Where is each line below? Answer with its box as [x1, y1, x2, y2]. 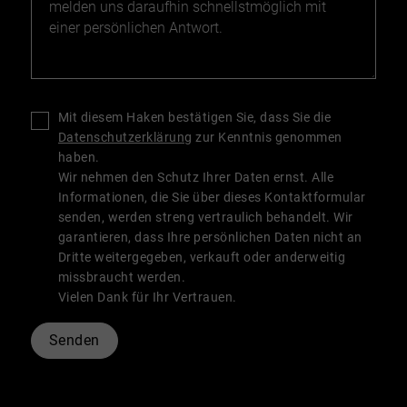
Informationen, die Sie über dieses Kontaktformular [57, 189, 366, 205]
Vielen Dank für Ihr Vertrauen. [57, 289, 237, 305]
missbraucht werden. [57, 269, 186, 285]
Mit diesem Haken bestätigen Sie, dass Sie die [57, 109, 332, 125]
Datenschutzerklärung [57, 129, 193, 145]
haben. [57, 149, 100, 165]
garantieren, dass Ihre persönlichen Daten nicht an [57, 229, 362, 245]
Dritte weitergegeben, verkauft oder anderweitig [57, 249, 346, 265]
